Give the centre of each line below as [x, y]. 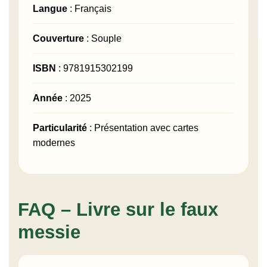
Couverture [58, 39]
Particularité [60, 128]
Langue [50, 9]
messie [49, 232]
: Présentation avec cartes [143, 128]
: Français [89, 9]
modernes [54, 143]
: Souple [103, 39]
